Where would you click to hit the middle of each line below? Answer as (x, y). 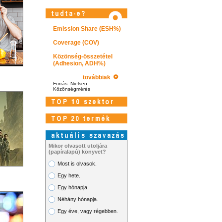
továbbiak (98, 77)
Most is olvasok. (77, 164)
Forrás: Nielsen (70, 83)
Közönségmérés (71, 89)
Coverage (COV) (76, 43)
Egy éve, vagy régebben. (87, 211)
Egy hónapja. (73, 187)
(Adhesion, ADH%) (79, 63)
